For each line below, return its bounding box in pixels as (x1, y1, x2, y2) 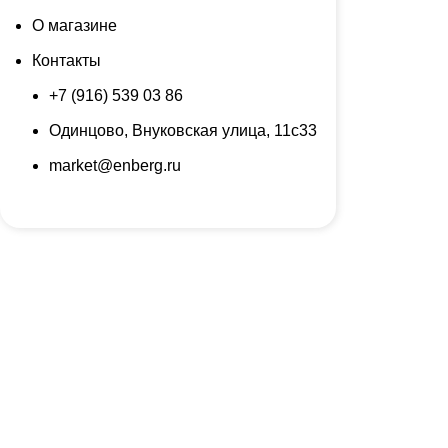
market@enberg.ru (49, 156, 181, 174)
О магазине (32, 16, 117, 34)
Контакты (32, 51, 101, 69)
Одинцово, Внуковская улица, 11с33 (49, 121, 317, 139)
